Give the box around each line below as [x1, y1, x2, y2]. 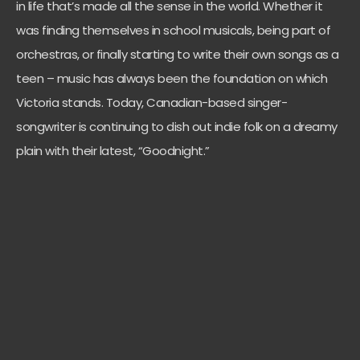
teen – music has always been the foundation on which [16, 70, 327, 87]
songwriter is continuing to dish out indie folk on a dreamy [16, 118, 337, 135]
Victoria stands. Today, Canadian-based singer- [16, 94, 287, 111]
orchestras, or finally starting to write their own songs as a [16, 46, 339, 63]
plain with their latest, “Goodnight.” [16, 142, 212, 159]
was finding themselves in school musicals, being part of [16, 22, 330, 39]
